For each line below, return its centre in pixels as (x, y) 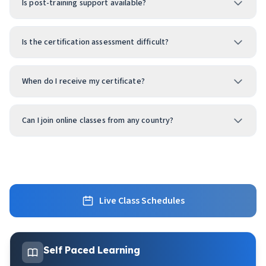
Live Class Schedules (141, 201)
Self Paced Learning (92, 250)
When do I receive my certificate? (83, 82)
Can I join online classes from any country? (98, 121)
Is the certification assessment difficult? (96, 42)
